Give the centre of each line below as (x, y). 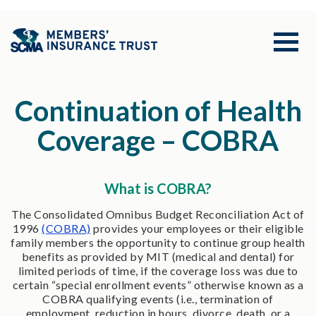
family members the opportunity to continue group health (158, 242)
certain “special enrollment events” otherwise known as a (158, 284)
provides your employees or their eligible (197, 228)
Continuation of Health (158, 110)
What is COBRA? (158, 188)
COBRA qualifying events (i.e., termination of (158, 298)
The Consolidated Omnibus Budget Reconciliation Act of (158, 214)
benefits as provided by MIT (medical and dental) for (158, 256)
